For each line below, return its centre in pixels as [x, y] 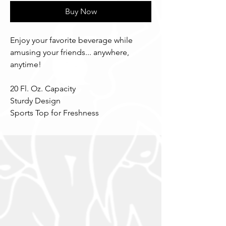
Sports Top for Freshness [54, 113]
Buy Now [81, 11]
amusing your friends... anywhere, [70, 52]
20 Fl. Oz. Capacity [43, 89]
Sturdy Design [35, 101]
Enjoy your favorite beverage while [71, 40]
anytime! [26, 64]
